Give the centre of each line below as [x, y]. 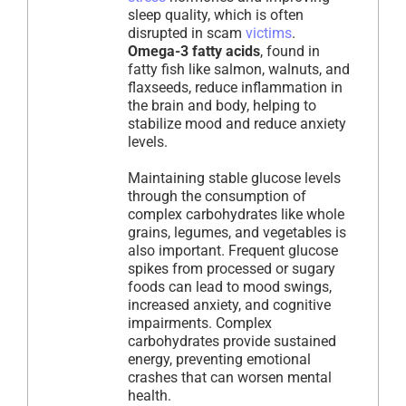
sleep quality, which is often [216, 15]
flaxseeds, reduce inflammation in [235, 88]
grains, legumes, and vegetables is [237, 233]
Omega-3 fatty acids [194, 52]
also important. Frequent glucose [233, 251]
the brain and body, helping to [222, 106]
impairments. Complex [200, 324]
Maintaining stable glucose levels [234, 179]
